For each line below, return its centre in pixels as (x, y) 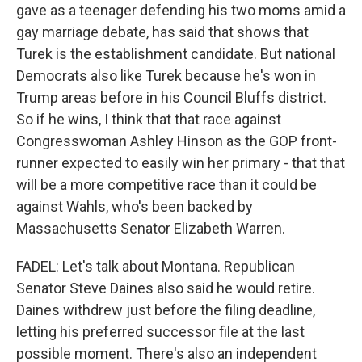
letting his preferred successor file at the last (160, 332)
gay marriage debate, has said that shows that (162, 32)
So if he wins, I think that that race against (149, 119)
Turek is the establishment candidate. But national (176, 54)
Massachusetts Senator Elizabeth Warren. (151, 228)
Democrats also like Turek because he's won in (166, 76)
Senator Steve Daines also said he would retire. (166, 288)
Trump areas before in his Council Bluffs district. (171, 97)
